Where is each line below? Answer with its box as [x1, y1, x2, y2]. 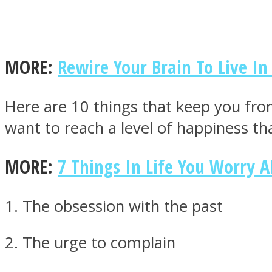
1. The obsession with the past [5, 195, 223, 217]
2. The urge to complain [5, 232, 175, 254]
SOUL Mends [29, 191, 112, 211]
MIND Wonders [29, 70, 129, 90]
